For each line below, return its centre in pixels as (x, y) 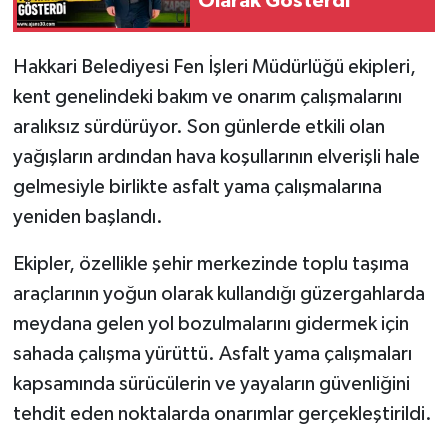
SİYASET (88, 46)
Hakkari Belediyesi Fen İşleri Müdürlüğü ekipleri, (214, 67)
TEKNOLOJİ (100, 199)
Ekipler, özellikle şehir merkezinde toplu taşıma (210, 264)
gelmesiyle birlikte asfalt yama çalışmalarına (197, 187)
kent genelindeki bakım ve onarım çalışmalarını (207, 97)
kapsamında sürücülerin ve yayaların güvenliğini (211, 384)
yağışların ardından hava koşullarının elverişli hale (216, 157)
